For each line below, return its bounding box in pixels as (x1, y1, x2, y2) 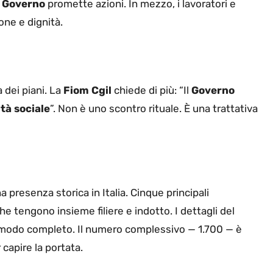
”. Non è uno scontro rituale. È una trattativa (50, 102, 258, 115)
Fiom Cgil (63, 83, 112, 96)
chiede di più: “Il (112, 83, 191, 96)
